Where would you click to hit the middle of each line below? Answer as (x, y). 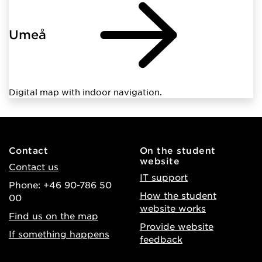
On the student (178, 150)
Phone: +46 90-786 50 (60, 184)
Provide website (177, 226)
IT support (164, 177)
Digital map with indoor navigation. (85, 92)
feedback (161, 239)
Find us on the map (54, 215)
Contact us (34, 166)
